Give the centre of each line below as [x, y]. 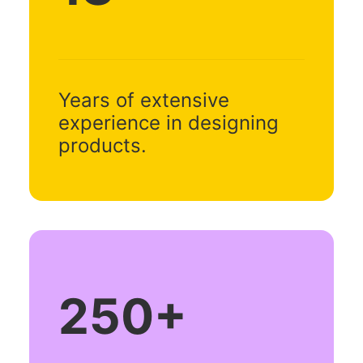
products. [102, 145]
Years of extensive [144, 100]
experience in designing [169, 123]
